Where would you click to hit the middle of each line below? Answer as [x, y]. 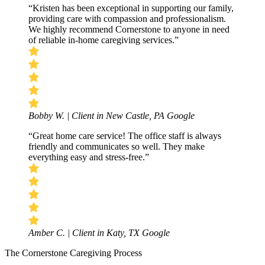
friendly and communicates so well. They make [117, 146]
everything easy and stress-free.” [89, 157]
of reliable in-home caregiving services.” [104, 40]
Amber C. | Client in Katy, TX [85, 232]
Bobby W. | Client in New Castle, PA [98, 115]
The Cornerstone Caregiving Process [73, 253]
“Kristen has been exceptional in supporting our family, [131, 8]
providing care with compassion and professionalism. [127, 18]
